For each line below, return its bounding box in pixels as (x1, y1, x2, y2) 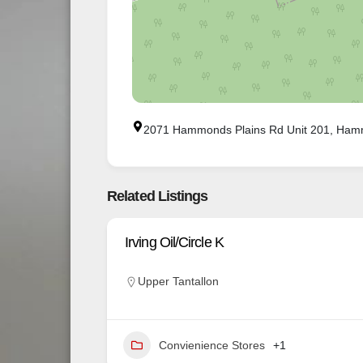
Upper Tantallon (138, 275, 219, 288)
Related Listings (107, 188, 208, 205)
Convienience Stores (159, 339, 265, 352)
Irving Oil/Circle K (125, 234, 224, 251)
